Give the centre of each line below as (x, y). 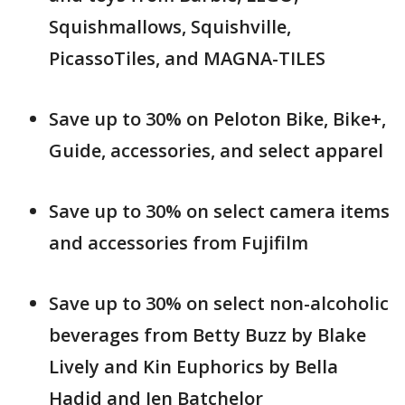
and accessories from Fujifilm (179, 243)
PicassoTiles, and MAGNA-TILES (187, 59)
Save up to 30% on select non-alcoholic (219, 304)
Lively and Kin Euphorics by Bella (193, 367)
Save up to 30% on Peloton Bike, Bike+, (217, 119)
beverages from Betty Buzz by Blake (207, 335)
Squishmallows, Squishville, (170, 27)
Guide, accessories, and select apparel (216, 151)
